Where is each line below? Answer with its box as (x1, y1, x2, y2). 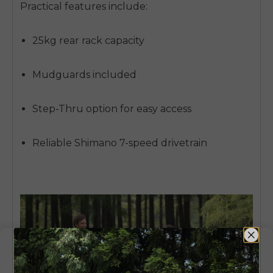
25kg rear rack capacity (32, 34, 144, 46)
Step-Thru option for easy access (32, 102, 191, 115)
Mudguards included (32, 68, 136, 80)
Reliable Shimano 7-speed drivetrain (32, 136, 207, 149)
